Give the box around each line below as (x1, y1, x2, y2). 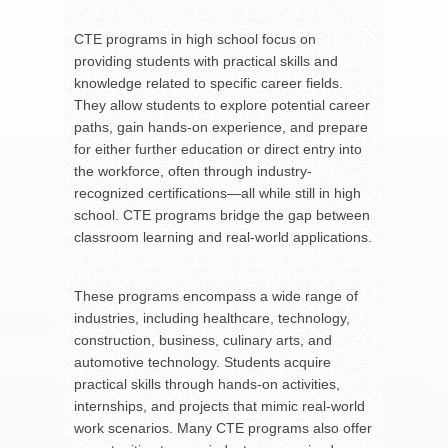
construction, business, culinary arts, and (74, 331, 332, 348)
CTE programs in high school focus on (74, 30, 316, 47)
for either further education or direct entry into (74, 140, 362, 157)
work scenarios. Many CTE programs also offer (74, 419, 372, 436)
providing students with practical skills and (74, 52, 338, 69)
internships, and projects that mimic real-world (74, 397, 365, 414)
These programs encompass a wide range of (74, 287, 358, 304)
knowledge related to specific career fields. (74, 74, 343, 91)
